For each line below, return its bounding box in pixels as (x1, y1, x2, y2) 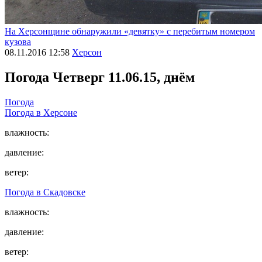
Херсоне (43, 107, 77, 118)
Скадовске (43, 187, 85, 197)
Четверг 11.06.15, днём (53, 69, 195, 85)
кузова (5, 37, 31, 47)
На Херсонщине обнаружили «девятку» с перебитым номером (5, 26, 255, 37)
